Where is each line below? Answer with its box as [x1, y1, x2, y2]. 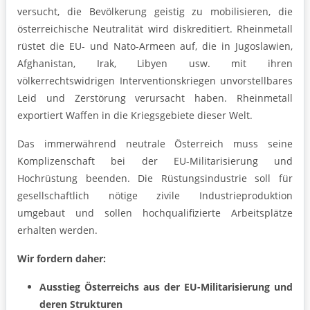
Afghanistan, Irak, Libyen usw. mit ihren [17, 57, 293, 71]
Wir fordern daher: [17, 252, 106, 266]
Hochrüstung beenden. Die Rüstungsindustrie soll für [17, 172, 293, 185]
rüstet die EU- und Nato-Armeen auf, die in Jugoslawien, [17, 39, 293, 53]
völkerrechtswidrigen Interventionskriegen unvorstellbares [17, 74, 293, 88]
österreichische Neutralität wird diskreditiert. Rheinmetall [17, 22, 293, 36]
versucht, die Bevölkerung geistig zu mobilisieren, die [17, 5, 293, 19]
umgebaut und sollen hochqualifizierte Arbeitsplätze [17, 206, 293, 220]
